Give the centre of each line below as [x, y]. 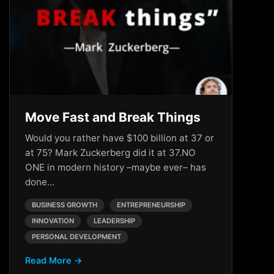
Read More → [54, 260]
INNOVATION [53, 221]
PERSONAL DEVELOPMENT [76, 237]
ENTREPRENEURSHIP [151, 205]
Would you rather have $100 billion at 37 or [120, 138]
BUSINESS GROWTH [65, 205]
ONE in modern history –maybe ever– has [116, 167]
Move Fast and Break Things [113, 117]
